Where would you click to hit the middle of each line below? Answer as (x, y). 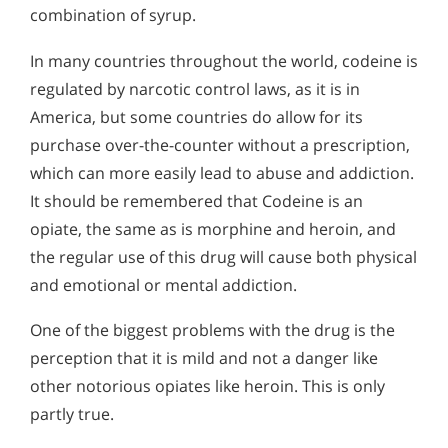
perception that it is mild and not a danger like (204, 358)
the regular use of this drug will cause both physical (223, 256)
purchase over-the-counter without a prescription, (220, 144)
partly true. (72, 414)
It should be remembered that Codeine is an (196, 200)
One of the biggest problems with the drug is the (212, 330)
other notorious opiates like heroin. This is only (207, 386)
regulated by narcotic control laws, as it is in (195, 88)
